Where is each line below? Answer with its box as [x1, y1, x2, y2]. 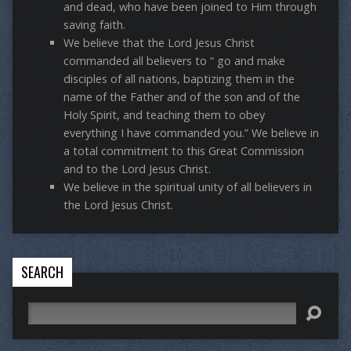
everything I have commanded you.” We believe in [63, 125, 319, 141]
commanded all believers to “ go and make [63, 53, 285, 69]
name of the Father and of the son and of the [63, 89, 300, 105]
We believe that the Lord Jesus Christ [63, 35, 255, 51]
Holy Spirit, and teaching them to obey [63, 107, 265, 123]
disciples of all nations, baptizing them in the [63, 71, 295, 87]
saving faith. [63, 17, 125, 33]
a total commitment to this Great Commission [63, 143, 304, 159]
